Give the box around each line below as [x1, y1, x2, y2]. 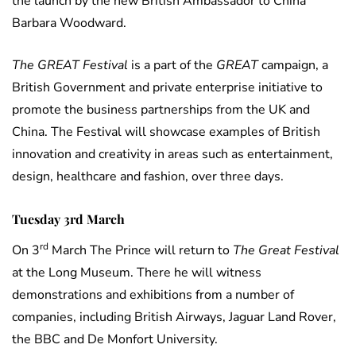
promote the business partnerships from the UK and [12, 101, 310, 119]
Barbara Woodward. [12, 14, 126, 33]
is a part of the [128, 56, 216, 75]
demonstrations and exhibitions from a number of [12, 286, 294, 304]
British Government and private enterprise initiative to [12, 79, 323, 97]
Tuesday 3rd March [12, 211, 125, 228]
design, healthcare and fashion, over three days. [12, 168, 284, 186]
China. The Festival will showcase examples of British [12, 123, 320, 141]
